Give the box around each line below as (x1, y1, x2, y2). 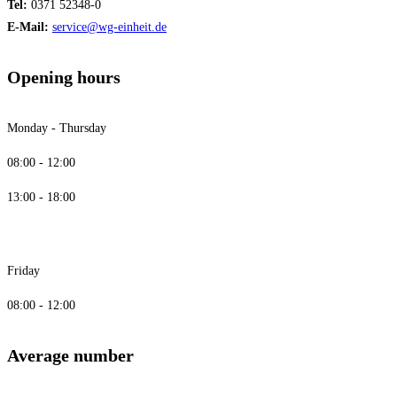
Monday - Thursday (7, 121, 106, 135)
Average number (7, 346, 134, 366)
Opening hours (7, 67, 121, 88)
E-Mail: (7, 19, 49, 34)
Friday (7, 263, 40, 277)
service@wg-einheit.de (52, 19, 167, 34)
